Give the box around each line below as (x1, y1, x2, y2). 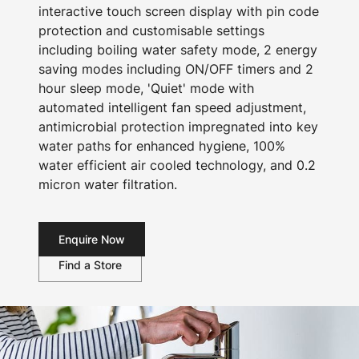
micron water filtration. (38, 176, 177, 192)
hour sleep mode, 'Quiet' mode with (38, 80, 254, 96)
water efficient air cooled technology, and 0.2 (38, 157, 316, 173)
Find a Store (58, 258, 122, 272)
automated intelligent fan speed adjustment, (38, 99, 306, 115)
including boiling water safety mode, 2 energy (38, 42, 317, 58)
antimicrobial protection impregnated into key (38, 119, 318, 135)
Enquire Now (58, 232, 125, 246)
